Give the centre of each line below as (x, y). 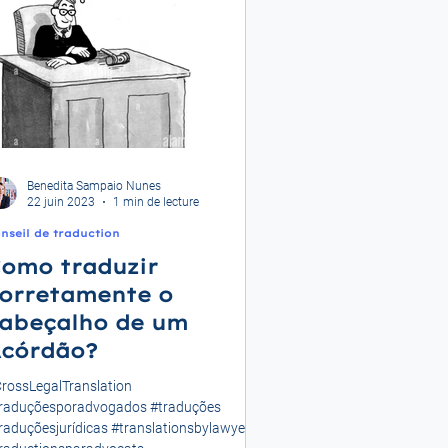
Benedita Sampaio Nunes (94, 185)
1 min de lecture (156, 202)
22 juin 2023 (61, 202)
